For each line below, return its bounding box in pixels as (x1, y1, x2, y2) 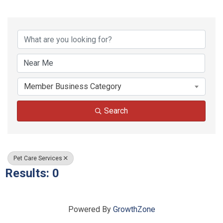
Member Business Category (24, 82, 121, 92)
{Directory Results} (7, 11, 172, 36)
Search (104, 106, 128, 116)
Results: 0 (5, 166, 59, 181)
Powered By (68, 205, 113, 215)
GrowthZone (112, 205, 155, 215)
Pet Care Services (13, 155, 62, 162)
